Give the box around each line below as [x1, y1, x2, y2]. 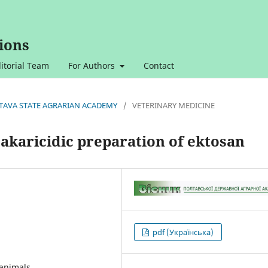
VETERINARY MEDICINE [132, 99, 215, 111]
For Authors [68, 59, 117, 71]
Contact [143, 59, 174, 71]
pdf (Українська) [151, 227, 214, 238]
